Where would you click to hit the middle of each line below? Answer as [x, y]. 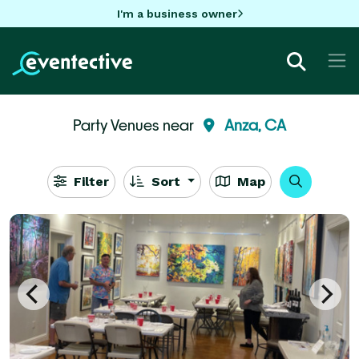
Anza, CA [255, 125]
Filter [89, 181]
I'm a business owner [177, 13]
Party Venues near [135, 125]
